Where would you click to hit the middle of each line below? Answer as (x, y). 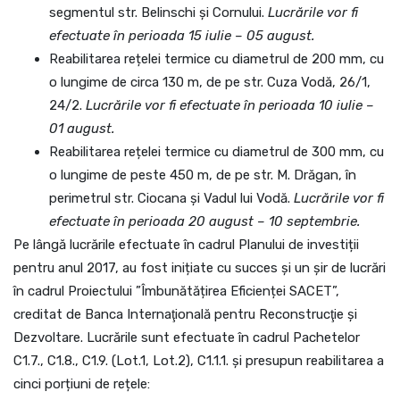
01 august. (82, 129)
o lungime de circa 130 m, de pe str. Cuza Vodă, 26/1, (210, 82)
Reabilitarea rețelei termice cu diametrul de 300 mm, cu (217, 152)
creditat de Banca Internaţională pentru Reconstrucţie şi (185, 314)
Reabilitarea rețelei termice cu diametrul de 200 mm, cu (217, 59)
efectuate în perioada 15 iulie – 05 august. (182, 36)
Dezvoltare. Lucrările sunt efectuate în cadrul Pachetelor (187, 337)
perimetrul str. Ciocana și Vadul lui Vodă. (171, 198)
